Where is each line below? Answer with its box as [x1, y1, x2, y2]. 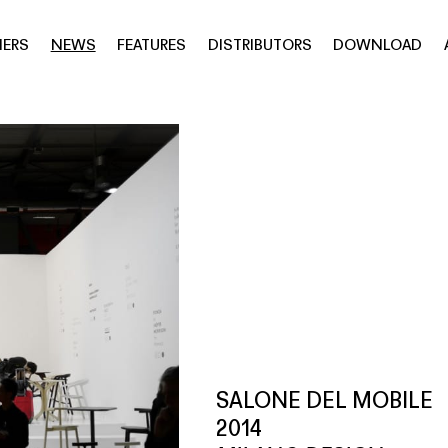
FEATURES [117, 38, 187, 55]
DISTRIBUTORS [207, 38, 312, 55]
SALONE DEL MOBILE [215, 390, 433, 414]
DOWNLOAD [333, 38, 423, 55]
